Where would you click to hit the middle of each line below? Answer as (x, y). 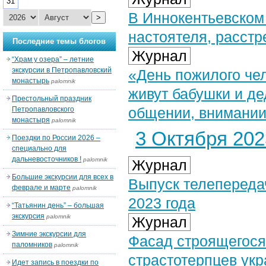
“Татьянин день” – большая (58, 205)
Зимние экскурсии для (49, 234)
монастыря (31, 120)
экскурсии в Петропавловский (62, 70)
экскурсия (28, 216)
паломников (32, 245)
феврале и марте (41, 188)
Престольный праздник (52, 99)
